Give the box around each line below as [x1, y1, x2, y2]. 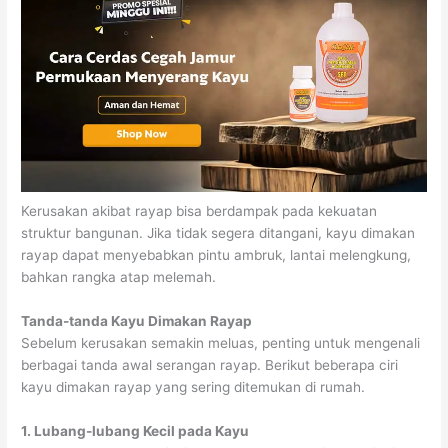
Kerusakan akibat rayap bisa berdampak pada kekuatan [21, 202, 378, 219]
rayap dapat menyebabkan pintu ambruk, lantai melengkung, [21, 246, 412, 263]
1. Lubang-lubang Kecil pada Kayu [21, 422, 253, 439]
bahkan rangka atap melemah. [21, 268, 217, 285]
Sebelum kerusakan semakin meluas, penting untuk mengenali [21, 334, 421, 351]
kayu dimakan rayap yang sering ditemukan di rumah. [21, 378, 366, 395]
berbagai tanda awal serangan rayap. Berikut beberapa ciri [21, 356, 399, 373]
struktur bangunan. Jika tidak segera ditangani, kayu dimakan [21, 224, 416, 241]
